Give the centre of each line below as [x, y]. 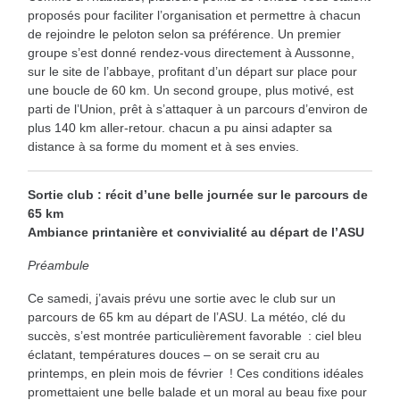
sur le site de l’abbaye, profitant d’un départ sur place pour [192, 71]
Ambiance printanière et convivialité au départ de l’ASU [196, 232]
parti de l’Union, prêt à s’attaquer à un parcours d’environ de [198, 109]
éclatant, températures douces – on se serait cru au [174, 354]
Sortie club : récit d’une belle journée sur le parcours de [198, 195]
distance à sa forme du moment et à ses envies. [163, 146]
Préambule [58, 265]
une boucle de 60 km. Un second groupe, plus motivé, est [191, 90]
